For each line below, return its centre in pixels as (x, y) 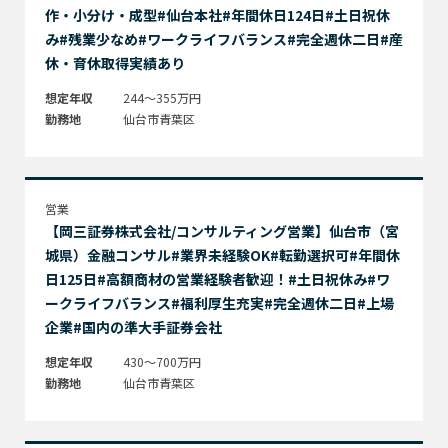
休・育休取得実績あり (115, 62)
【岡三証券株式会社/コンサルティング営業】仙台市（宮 (222, 230)
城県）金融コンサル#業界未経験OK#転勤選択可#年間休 (222, 254)
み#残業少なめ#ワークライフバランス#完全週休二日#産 (224, 38)
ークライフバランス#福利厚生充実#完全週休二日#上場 (219, 302)
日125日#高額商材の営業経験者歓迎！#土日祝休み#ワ (217, 278)
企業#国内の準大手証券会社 (133, 326)
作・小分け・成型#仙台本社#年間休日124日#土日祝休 (217, 14)
